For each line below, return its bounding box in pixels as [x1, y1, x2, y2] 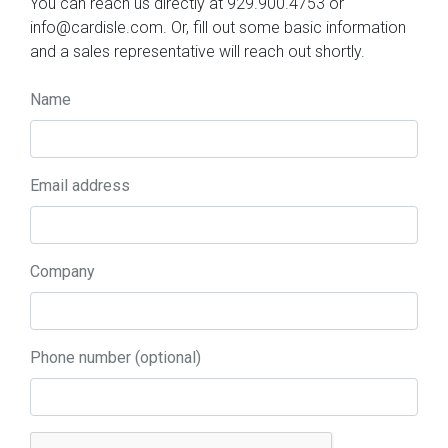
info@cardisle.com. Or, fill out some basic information [30, 17, 406, 37]
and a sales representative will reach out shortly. [30, 41, 365, 61]
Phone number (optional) [30, 347, 201, 367]
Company [30, 261, 95, 281]
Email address [30, 175, 130, 195]
